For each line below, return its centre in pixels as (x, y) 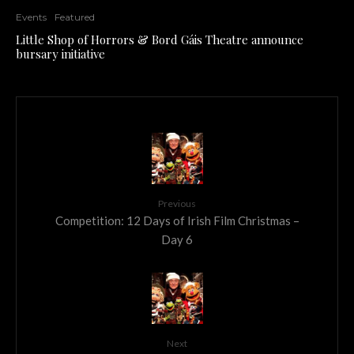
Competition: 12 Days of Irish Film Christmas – (177, 220)
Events (31, 17)
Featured (75, 17)
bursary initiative (60, 53)
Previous (177, 203)
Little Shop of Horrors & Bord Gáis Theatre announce (160, 39)
